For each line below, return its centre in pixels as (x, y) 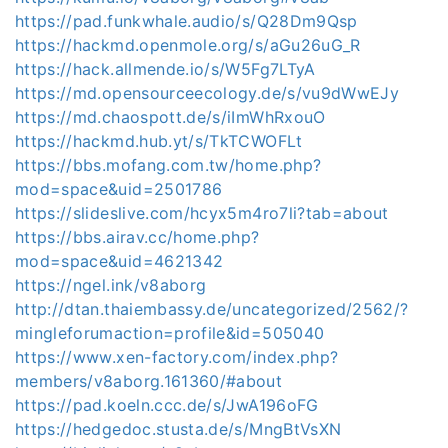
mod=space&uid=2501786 (119, 188)
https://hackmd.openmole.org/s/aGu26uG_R (188, 44)
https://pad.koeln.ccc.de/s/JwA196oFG (167, 404)
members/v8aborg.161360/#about (149, 380)
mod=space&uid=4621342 (119, 260)
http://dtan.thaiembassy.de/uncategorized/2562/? (212, 308)
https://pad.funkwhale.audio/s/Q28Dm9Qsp (186, 20)
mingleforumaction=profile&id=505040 (170, 332)
